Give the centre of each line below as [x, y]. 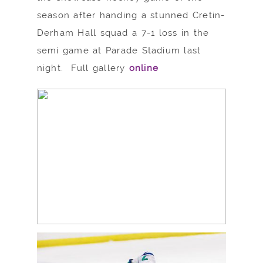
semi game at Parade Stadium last [119, 50]
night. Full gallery [83, 68]
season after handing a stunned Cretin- [131, 15]
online [144, 68]
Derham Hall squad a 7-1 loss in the [123, 33]
